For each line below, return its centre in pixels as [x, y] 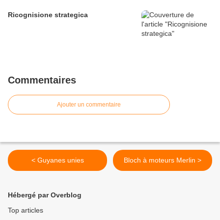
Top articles [26, 210]
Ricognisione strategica [48, 14]
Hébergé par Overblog [45, 195]
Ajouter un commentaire [89, 104]
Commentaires [42, 80]
